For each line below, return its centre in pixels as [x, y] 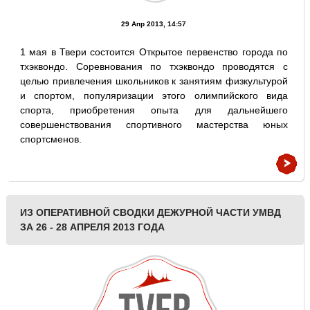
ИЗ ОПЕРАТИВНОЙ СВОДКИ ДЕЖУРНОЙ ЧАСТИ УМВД [150, 212]
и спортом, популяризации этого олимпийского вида [154, 95]
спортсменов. [51, 139]
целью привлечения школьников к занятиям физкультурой [154, 81]
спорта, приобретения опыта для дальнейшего [154, 110]
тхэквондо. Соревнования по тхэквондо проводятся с [154, 66]
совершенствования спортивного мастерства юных [154, 125]
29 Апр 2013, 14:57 [154, 24]
